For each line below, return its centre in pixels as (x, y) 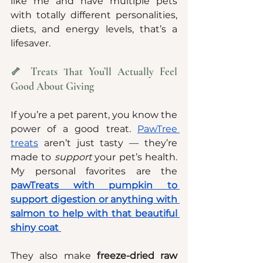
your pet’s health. (134, 157)
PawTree (157, 129)
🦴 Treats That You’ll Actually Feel (94, 71)
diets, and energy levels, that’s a (94, 29)
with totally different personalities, (94, 15)
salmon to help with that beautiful (94, 213)
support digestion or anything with (94, 199)
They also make (54, 255)
